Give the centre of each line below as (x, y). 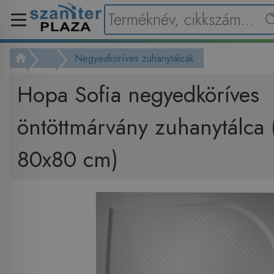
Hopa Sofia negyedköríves (138, 94)
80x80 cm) (67, 159)
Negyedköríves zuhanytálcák (134, 58)
